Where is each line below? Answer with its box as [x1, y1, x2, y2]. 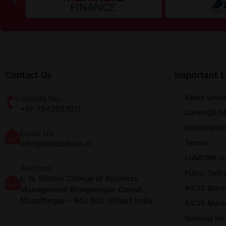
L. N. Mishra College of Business [20, 173, 138, 183]
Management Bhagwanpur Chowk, [20, 184, 145, 194]
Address [20, 162, 52, 173]
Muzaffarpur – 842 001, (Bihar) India [20, 195, 152, 205]
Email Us [20, 128, 53, 138]
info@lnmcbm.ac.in [20, 138, 91, 148]
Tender [185, 138, 208, 147]
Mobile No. [20, 93, 62, 103]
